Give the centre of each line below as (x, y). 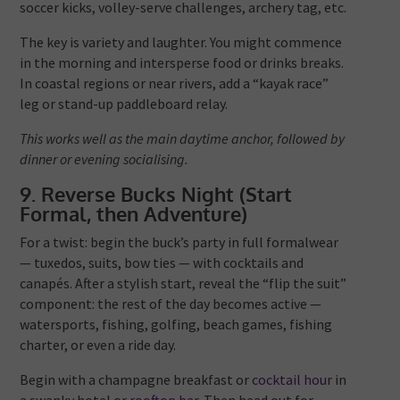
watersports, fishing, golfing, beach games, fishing (176, 325)
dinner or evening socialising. (104, 159)
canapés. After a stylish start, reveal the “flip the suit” (183, 283)
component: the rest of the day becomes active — (171, 304)
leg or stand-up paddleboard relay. (124, 104)
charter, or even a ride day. (98, 345)
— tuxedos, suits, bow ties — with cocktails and (162, 263)
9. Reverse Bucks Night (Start (156, 194)
